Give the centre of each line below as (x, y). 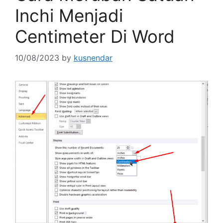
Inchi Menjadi (69, 15)
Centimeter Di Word (95, 36)
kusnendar (93, 58)
